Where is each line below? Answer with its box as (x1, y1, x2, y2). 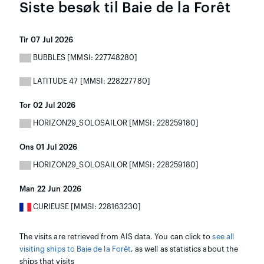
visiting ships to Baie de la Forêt (19, 245, 131, 253)
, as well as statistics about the (130, 245, 239, 253)
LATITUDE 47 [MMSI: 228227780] (31, 77, 150, 85)
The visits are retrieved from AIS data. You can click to (19, 233, 213, 240)
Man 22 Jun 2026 (19, 185, 82, 193)
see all (212, 233, 234, 240)
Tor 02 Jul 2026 (19, 101, 76, 109)
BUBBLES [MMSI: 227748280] (31, 54, 138, 61)
